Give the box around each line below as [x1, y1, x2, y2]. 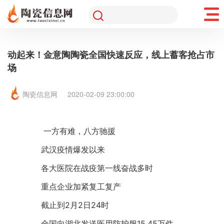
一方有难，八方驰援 [27, 126, 115, 136]
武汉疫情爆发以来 [25, 144, 105, 154]
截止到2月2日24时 [25, 200, 109, 210]
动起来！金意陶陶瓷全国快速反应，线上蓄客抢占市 [7, 48, 214, 61]
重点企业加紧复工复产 [25, 181, 121, 191]
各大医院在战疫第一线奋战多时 [25, 163, 153, 173]
